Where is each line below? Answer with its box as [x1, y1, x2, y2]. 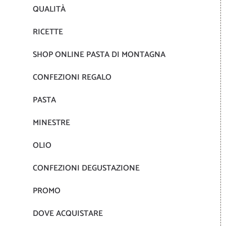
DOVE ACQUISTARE [33, 207, 103, 221]
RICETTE [33, 25, 63, 39]
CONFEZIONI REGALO [33, 71, 111, 85]
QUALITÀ [33, 3, 66, 17]
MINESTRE [33, 116, 70, 130]
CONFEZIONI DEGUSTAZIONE [33, 161, 140, 176]
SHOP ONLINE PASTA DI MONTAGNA [33, 48, 165, 62]
